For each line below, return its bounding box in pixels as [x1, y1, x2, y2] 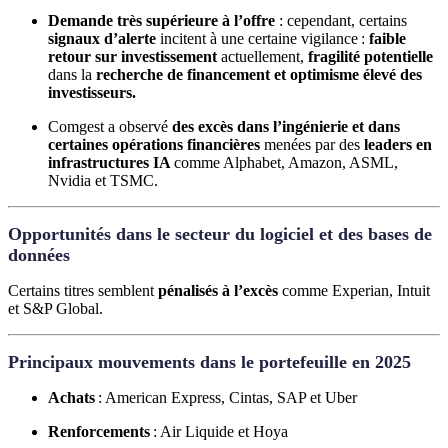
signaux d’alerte [48, 29, 156, 47]
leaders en [364, 135, 432, 153]
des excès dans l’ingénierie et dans [172, 117, 400, 135]
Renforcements [48, 422, 153, 440]
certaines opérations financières [48, 135, 260, 153]
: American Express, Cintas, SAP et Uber [98, 388, 357, 406]
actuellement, [217, 47, 308, 65]
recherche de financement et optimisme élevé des [96, 65, 422, 83]
